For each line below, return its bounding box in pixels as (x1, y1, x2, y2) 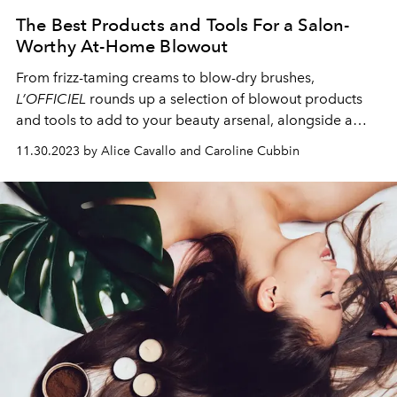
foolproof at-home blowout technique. (16, 133, 267, 151)
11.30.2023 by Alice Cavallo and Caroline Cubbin (16, 144, 300, 160)
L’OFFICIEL (16, 90, 86, 108)
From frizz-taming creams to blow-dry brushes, (16, 69, 315, 87)
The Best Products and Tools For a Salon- (16, 14, 350, 36)
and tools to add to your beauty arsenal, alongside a (16, 112, 353, 129)
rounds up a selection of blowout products (86, 90, 362, 108)
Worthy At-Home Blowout (16, 35, 229, 58)
